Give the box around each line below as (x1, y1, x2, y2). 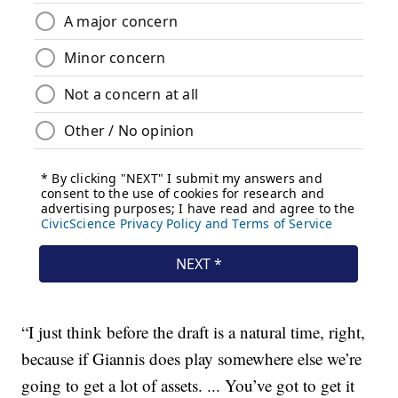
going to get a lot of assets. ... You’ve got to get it (21, 373, 355, 396)
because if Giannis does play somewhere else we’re (21, 346, 362, 370)
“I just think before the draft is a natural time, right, (21, 320, 366, 343)
